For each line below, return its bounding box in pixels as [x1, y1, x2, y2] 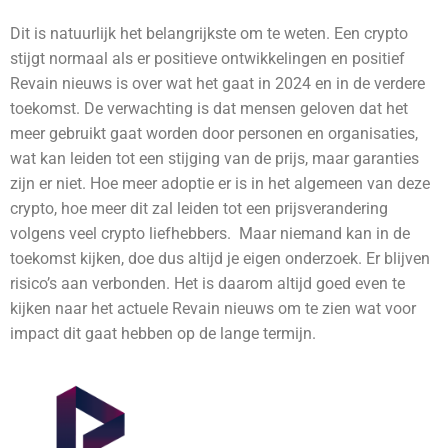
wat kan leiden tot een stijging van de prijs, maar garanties [10, 149, 419, 168]
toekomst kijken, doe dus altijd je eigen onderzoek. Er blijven [10, 249, 430, 268]
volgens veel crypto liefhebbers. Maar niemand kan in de [10, 224, 410, 243]
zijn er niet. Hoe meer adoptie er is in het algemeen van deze [10, 174, 430, 193]
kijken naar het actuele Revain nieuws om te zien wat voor [10, 299, 416, 318]
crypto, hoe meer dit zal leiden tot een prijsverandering [10, 199, 388, 218]
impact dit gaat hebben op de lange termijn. [10, 324, 316, 343]
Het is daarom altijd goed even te [174, 274, 405, 293]
